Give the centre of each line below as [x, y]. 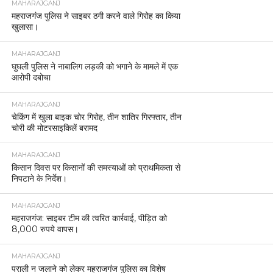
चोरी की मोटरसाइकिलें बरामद [54, 128]
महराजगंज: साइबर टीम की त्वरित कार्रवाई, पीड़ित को [89, 218]
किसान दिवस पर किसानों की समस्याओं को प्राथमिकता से [96, 167]
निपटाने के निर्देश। [39, 178]
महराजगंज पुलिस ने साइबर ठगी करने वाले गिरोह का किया [96, 16]
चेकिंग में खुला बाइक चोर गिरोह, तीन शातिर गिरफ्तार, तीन [96, 117]
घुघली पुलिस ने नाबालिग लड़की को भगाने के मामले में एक [94, 66]
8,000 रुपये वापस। [45, 229]
